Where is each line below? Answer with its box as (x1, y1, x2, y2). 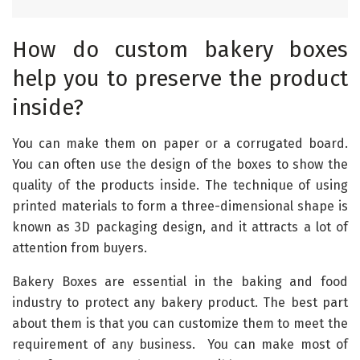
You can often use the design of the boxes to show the (12, 157, 348, 173)
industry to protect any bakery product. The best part (12, 295, 348, 311)
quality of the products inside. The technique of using (12, 178, 348, 194)
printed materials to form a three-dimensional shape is (12, 198, 348, 215)
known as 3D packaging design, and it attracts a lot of (12, 219, 348, 235)
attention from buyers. (12, 240, 147, 256)
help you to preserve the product (12, 66, 348, 92)
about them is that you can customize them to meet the (12, 316, 348, 332)
